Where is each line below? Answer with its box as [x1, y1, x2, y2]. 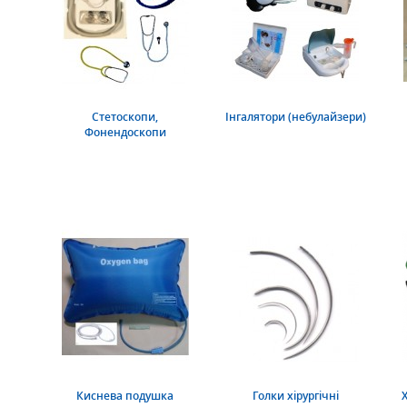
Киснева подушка [76, 388, 174, 404]
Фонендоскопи [84, 124, 166, 141]
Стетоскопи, [92, 109, 159, 125]
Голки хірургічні [252, 388, 339, 404]
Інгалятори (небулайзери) [224, 109, 366, 125]
